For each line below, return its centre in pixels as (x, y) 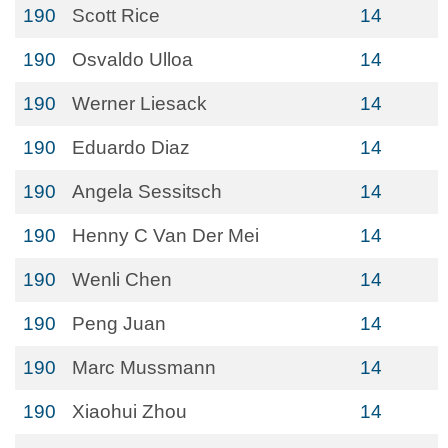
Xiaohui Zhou (129, 411)
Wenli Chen (122, 279)
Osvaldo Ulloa (132, 59)
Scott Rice (116, 15)
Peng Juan (119, 323)
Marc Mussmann (144, 367)
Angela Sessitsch (147, 191)
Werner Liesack (139, 103)
